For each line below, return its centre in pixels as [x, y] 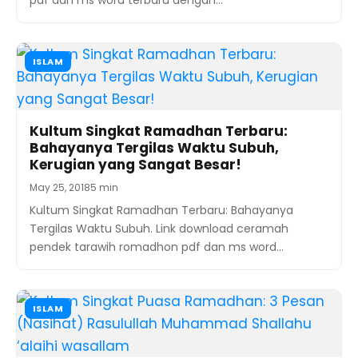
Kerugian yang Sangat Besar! [135, 164]
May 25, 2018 [60, 187]
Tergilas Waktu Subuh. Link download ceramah [159, 228]
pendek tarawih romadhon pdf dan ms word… [157, 247]
